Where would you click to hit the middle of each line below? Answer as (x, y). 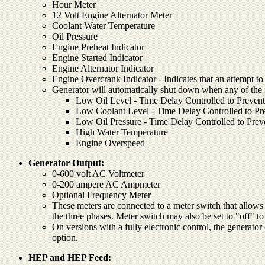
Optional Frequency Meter (101, 195)
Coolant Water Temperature (104, 25)
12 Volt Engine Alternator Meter (112, 15)
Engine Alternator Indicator (103, 68)
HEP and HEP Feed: (70, 257)
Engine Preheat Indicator (98, 47)
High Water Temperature (122, 132)
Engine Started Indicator (97, 57)
